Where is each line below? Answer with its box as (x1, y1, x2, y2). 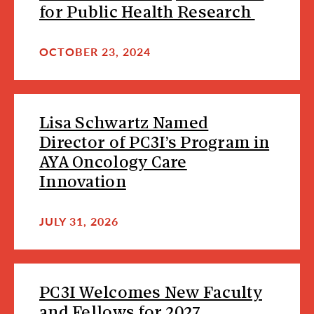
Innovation (39, 175, 126, 191)
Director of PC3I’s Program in (39, 136, 270, 152)
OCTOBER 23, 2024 (39, 43, 151, 60)
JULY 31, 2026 (39, 213, 118, 229)
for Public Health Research (39, 6, 255, 22)
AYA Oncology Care (39, 156, 187, 172)
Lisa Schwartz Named (39, 116, 209, 132)
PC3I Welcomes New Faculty (39, 286, 262, 302)
